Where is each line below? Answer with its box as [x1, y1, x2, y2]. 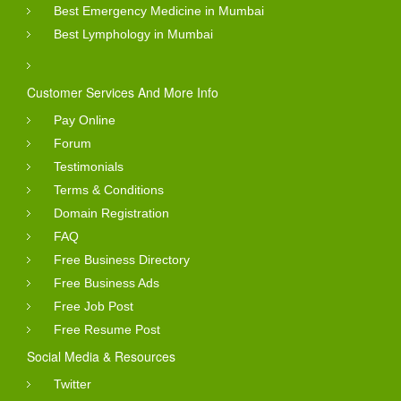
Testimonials [54, 158, 124, 174]
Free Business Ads [54, 275, 159, 290]
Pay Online [54, 112, 115, 127]
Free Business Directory [54, 252, 190, 267]
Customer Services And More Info [27, 82, 218, 101]
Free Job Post [54, 298, 133, 313]
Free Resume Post [54, 321, 160, 337]
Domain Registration [54, 205, 169, 220]
